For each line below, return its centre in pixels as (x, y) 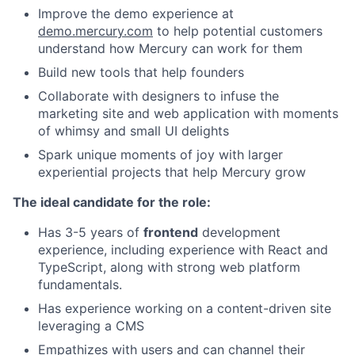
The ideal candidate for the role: (112, 202)
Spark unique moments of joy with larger (160, 155)
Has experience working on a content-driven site (185, 308)
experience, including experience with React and (183, 250)
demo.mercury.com (95, 31)
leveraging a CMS (91, 326)
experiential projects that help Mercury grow (172, 172)
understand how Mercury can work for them (170, 48)
